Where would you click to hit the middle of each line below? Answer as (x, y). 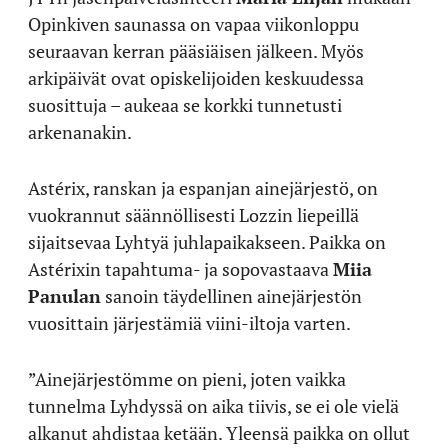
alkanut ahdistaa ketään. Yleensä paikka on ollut (219, 432)
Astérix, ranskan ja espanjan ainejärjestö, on (203, 187)
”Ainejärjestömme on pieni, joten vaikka (187, 378)
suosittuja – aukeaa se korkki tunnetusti (185, 104)
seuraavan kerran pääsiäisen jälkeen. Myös (196, 50)
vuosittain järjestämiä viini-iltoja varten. (189, 322)
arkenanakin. (80, 131)
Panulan (64, 295)
